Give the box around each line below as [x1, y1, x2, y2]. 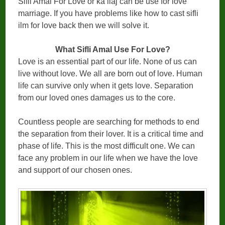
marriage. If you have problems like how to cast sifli [18, 9, 199, 18]
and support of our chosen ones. [18, 165, 133, 174]
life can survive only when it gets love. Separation [18, 81, 194, 90]
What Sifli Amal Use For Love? [55, 45, 170, 54]
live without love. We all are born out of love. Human [18, 69, 203, 78]
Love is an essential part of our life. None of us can [18, 57, 197, 66]
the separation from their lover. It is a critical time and [18, 129, 204, 138]
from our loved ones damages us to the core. [18, 93, 176, 102]
